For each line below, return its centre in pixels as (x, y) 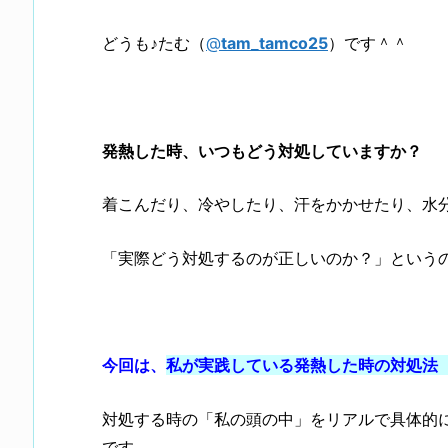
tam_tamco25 (274, 43)
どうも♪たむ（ (154, 43)
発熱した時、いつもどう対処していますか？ (262, 150)
